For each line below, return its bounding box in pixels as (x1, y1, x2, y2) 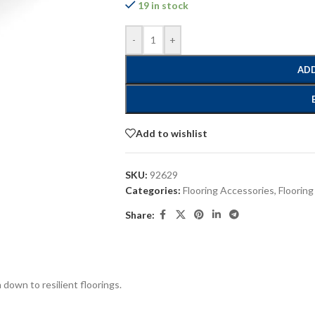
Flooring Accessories (182, 184, 274, 196)
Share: (124, 208, 155, 221)
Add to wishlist (135, 127, 207, 139)
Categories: (124, 184, 181, 196)
